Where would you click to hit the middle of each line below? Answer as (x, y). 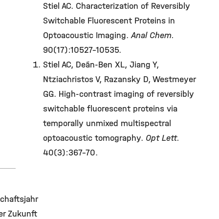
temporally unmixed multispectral (107, 123)
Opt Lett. (163, 138)
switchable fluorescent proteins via (110, 109)
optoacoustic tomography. (94, 138)
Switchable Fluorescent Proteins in (109, 21)
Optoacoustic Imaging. (87, 35)
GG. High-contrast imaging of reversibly (119, 94)
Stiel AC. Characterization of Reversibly (117, 6)
